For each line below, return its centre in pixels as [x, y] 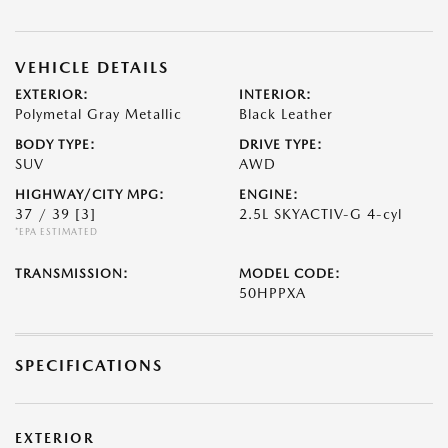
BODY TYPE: [55, 144]
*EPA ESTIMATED [56, 231]
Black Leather [286, 114]
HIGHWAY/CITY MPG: [90, 194]
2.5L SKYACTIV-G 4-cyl [320, 214]
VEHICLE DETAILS [92, 67]
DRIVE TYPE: [281, 144]
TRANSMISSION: [72, 273]
